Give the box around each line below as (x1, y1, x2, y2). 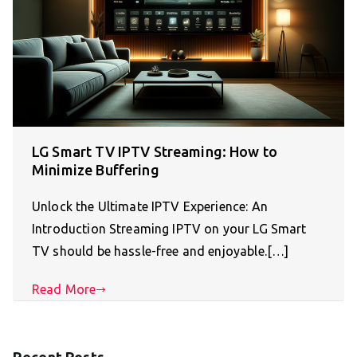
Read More (32, 282, 96, 297)
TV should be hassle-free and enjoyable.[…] (32, 244, 289, 259)
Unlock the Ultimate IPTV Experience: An (32, 199, 268, 214)
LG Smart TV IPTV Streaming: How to (32, 143, 278, 160)
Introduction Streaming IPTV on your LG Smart (32, 222, 307, 237)
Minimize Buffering (32, 162, 159, 178)
